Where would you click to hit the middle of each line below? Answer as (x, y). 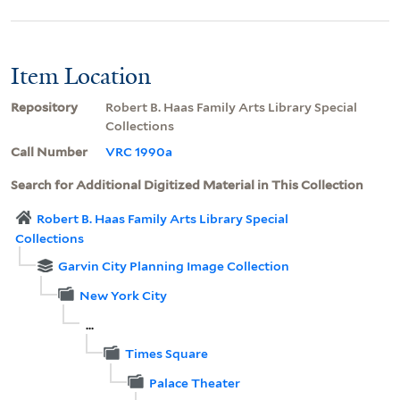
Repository (44, 107)
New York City (123, 295)
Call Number (49, 151)
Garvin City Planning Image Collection (173, 267)
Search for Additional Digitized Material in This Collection (187, 184)
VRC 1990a (139, 151)
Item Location (81, 75)
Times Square (167, 354)
